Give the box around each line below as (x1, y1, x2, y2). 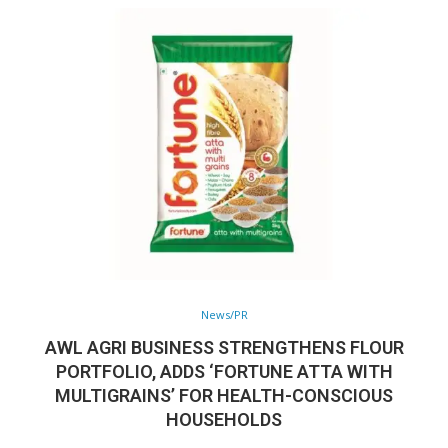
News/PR (200, 307, 248, 322)
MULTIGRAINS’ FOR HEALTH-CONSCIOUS (55, 385, 393, 406)
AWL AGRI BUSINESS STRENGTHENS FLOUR (44, 337, 404, 358)
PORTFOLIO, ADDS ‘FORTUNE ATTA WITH (55, 361, 393, 382)
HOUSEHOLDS (166, 409, 282, 430)
